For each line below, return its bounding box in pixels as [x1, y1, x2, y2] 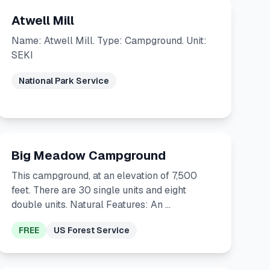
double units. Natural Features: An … [11, 198, 171, 211]
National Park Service [18, 75, 109, 86]
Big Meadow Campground [11, 148, 166, 163]
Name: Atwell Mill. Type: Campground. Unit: [11, 34, 207, 47]
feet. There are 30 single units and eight [11, 184, 186, 196]
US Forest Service [53, 225, 130, 236]
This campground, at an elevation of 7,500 [11, 169, 197, 182]
